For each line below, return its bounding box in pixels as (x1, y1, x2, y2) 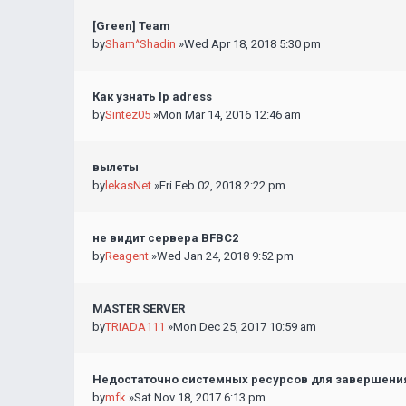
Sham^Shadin (105, 37, 176, 51)
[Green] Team (92, 19, 170, 33)
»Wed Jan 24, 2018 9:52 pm (149, 249, 294, 263)
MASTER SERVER (92, 302, 185, 315)
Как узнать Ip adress (92, 90, 212, 103)
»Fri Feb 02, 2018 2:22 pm (151, 179, 285, 192)
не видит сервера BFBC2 (92, 231, 238, 245)
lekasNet (105, 179, 151, 192)
